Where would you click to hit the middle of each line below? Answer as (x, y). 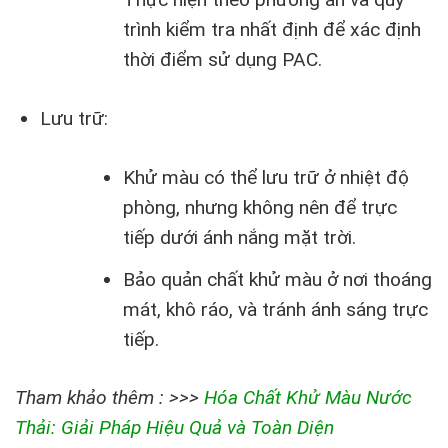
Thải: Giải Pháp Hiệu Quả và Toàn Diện (174, 428)
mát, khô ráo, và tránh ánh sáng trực (275, 309)
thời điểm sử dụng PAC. (222, 60)
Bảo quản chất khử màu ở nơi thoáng (277, 279)
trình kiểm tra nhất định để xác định (271, 30)
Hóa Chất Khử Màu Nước (308, 398)
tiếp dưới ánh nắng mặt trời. (239, 238)
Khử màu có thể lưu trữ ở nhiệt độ (265, 178)
